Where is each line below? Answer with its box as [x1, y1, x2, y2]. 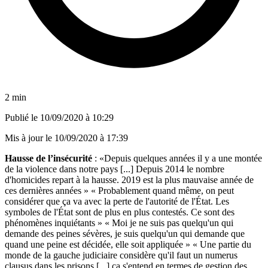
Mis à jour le [5, 132, 54, 143]
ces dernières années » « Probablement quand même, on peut [5, 185, 234, 196]
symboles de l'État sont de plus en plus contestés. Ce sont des [5, 206, 234, 217]
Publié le [5, 112, 40, 123]
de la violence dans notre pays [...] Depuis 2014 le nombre [5, 163, 224, 174]
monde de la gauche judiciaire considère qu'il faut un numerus [5, 249, 237, 260]
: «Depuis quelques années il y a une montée [92, 153, 262, 163]
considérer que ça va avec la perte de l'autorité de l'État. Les [5, 196, 229, 206]
